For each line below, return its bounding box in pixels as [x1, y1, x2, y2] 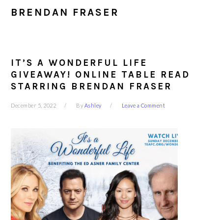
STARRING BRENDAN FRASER [11, 81, 172, 92]
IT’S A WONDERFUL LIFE [11, 57, 148, 68]
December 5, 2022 [11, 102, 56, 109]
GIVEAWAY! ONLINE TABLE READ [11, 69, 191, 80]
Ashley [84, 102, 102, 109]
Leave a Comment [121, 102, 165, 109]
